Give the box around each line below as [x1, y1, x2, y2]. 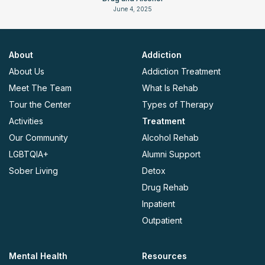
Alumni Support [142, 149, 201, 160]
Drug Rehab [142, 182, 189, 193]
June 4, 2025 [113, 5, 152, 13]
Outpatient [142, 215, 182, 226]
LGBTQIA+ [9, 149, 49, 160]
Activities [9, 116, 43, 127]
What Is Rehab [142, 83, 198, 93]
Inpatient [142, 199, 175, 209]
